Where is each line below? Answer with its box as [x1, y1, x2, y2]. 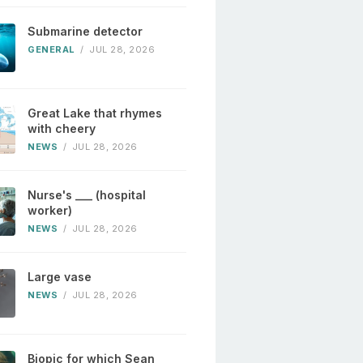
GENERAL [28, 44, 75, 56]
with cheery [28, 122, 96, 136]
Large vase [28, 270, 92, 284]
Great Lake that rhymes [28, 106, 163, 121]
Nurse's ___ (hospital [28, 188, 147, 203]
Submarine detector [28, 24, 143, 39]
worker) [28, 203, 73, 218]
